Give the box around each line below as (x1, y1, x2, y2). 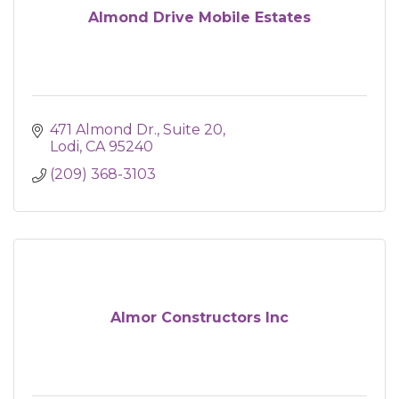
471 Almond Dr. (50, 121, 157, 138)
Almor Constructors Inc (110, 309, 289, 326)
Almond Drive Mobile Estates (88, 9, 311, 26)
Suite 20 (163, 121, 223, 138)
